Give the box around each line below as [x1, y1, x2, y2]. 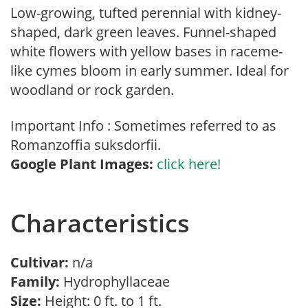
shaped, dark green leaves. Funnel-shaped [10, 23, 276, 41]
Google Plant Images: [10, 155, 153, 173]
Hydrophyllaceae [60, 272, 177, 291]
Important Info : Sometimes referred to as [10, 116, 276, 135]
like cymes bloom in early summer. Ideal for [10, 61, 289, 80]
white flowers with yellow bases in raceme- [10, 42, 283, 60]
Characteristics [10, 206, 190, 240]
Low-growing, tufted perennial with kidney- [10, 3, 281, 22]
